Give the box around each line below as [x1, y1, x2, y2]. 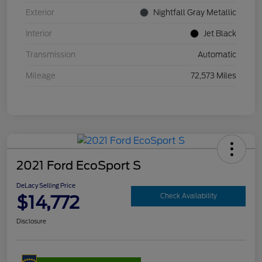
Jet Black [204, 29, 236, 38]
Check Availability [160, 192, 217, 201]
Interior [26, 29, 52, 38]
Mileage [26, 71, 56, 80]
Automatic [198, 50, 236, 59]
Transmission [26, 50, 75, 59]
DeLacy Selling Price [16, 181, 75, 189]
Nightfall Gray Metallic [153, 8, 236, 17]
